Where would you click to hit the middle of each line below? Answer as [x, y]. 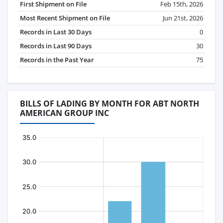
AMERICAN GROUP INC [64, 113]
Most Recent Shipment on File [65, 18]
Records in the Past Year [57, 60]
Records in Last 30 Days [56, 32]
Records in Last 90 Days [56, 46]
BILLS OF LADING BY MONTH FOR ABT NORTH [110, 104]
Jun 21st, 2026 [183, 18]
